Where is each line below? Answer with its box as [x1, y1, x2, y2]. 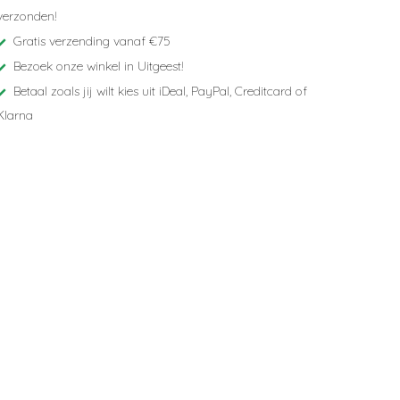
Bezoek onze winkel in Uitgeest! [10, 58, 184, 74]
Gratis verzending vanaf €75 [10, 33, 171, 49]
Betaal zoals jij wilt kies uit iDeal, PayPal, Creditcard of [10, 83, 307, 99]
